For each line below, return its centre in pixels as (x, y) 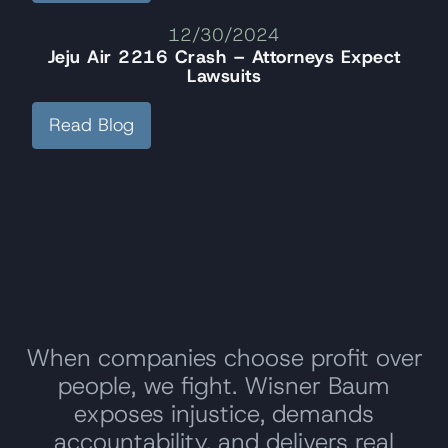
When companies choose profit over (224, 357)
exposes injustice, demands (224, 413)
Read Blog (91, 124)
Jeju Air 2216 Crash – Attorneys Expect (224, 56)
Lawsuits (224, 75)
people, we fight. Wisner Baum (224, 385)
